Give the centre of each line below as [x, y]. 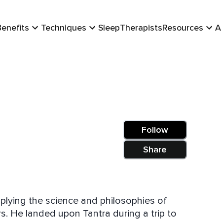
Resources [183, 27]
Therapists [141, 27]
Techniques [64, 27]
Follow [155, 130]
